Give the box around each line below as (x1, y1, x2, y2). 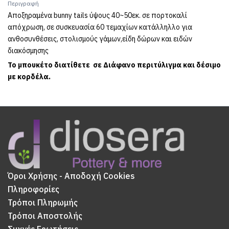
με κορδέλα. (8, 72, 51, 81)
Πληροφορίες (8, 184, 59, 195)
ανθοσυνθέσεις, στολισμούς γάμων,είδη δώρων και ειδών (8, 34, 192, 43)
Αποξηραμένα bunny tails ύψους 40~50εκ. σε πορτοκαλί (8, 11, 187, 20)
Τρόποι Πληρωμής (8, 197, 78, 208)
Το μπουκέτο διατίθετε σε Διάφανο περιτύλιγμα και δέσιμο (8, 60, 221, 70)
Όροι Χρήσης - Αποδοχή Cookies (8, 171, 135, 181)
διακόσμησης (8, 46, 49, 55)
